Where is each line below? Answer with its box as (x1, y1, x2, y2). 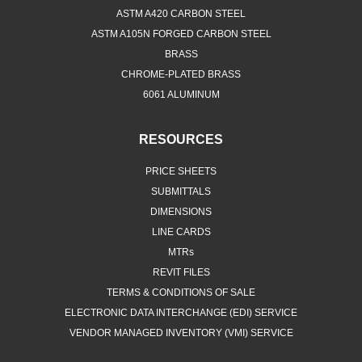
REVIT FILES (152, 266, 210, 278)
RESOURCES (139, 132, 223, 146)
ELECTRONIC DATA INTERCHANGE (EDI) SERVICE (65, 306, 297, 318)
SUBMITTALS (151, 185, 211, 197)
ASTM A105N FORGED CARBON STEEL (90, 27, 271, 40)
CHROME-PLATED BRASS (121, 68, 241, 80)
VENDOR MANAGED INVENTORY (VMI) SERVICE (69, 326, 293, 339)
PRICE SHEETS (145, 165, 217, 177)
